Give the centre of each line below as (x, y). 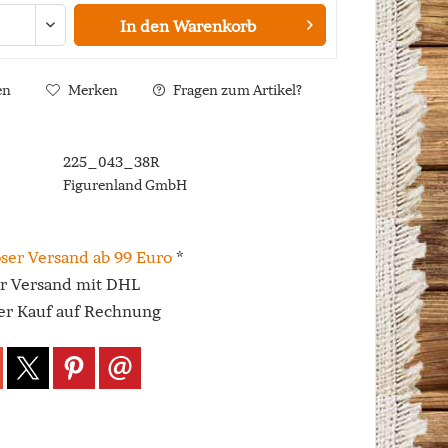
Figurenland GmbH (124, 185)
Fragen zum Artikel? (235, 90)
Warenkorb (214, 26)
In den (144, 26)
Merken (92, 90)
